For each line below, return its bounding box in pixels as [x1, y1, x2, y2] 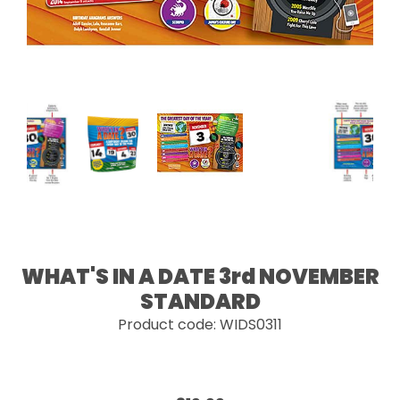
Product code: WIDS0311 [118, 314, 282, 335]
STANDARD [139, 287, 261, 316]
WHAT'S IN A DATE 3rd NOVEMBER [21, 262, 379, 291]
